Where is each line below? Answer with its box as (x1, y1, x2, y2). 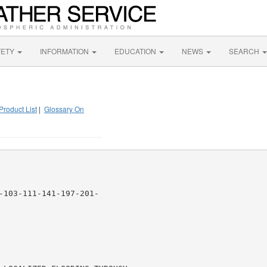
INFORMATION (40, 46, 91, 56)
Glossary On (44, 104, 84, 114)
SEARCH (229, 46, 261, 56)
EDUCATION (114, 46, 158, 56)
